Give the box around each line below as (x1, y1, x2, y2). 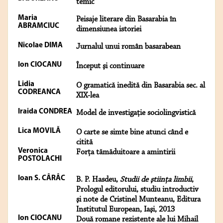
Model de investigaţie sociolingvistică (76, 109, 196, 117)
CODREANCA (18, 89, 61, 97)
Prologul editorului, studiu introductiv (76, 186, 199, 194)
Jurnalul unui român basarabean (76, 43, 181, 51)
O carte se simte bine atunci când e (76, 128, 188, 137)
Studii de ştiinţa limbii (120, 176, 192, 184)
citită (76, 138, 93, 147)
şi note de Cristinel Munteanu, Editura (76, 196, 201, 204)
